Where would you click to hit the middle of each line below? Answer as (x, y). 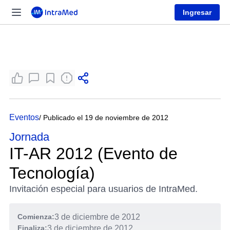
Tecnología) (52, 173)
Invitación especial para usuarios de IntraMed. (103, 189)
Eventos (24, 117)
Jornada (29, 137)
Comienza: (36, 217)
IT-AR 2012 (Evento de (93, 154)
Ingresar (197, 12)
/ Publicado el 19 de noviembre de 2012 (104, 118)
